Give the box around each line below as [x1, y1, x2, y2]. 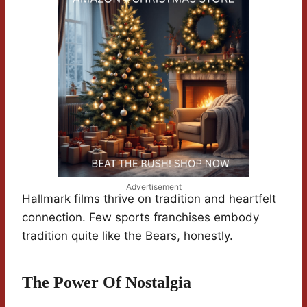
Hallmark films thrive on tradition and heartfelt [22, 192, 276, 206]
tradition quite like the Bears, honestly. [22, 229, 233, 243]
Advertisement [125, 182, 182, 193]
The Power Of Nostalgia [22, 273, 191, 292]
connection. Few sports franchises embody [22, 210, 259, 225]
